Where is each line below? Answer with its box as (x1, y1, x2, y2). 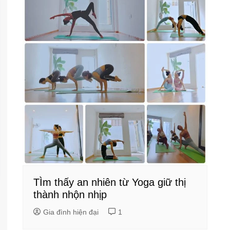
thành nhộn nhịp (33, 189, 107, 201)
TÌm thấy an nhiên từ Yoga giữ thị (33, 177, 186, 188)
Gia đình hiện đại (43, 208, 99, 217)
